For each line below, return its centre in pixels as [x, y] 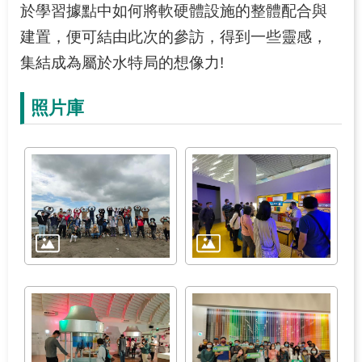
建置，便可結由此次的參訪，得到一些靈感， [174, 36]
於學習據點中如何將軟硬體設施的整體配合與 [174, 11]
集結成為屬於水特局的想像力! [122, 62]
